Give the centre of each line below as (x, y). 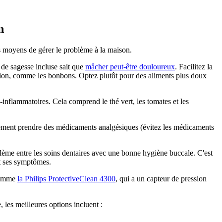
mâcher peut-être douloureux (130, 66)
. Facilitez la (194, 66)
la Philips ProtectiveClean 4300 (66, 178)
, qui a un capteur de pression (161, 178)
